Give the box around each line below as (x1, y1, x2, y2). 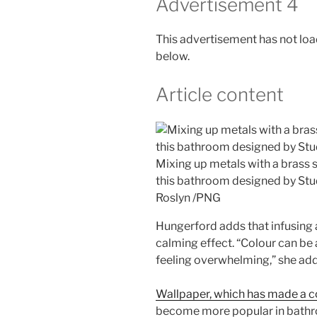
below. (156, 50, 190, 64)
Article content (156, 83, 284, 106)
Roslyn (156, 190, 190, 204)
